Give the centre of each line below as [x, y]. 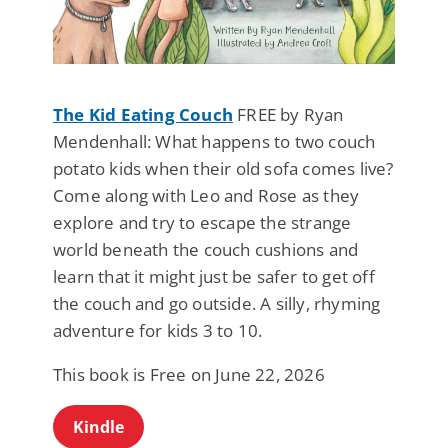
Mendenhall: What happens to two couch [214, 142]
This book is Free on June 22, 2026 [189, 375]
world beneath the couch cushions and [206, 250]
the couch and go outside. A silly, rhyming [217, 304]
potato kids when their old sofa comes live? [223, 169]
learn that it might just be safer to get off [214, 277]
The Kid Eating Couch [143, 115]
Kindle [98, 427]
